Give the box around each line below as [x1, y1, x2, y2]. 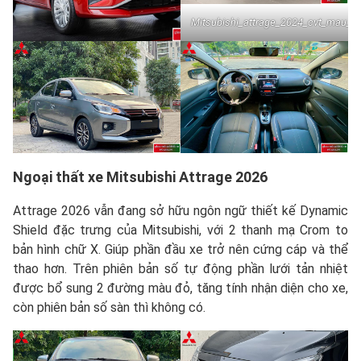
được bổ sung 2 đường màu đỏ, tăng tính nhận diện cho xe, [13, 280, 348, 296]
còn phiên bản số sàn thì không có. [13, 299, 205, 315]
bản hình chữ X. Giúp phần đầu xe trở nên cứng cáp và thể [13, 241, 348, 257]
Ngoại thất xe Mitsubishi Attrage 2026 [13, 168, 268, 185]
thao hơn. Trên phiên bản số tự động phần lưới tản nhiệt [13, 260, 348, 276]
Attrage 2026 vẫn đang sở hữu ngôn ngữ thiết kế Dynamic [13, 202, 348, 218]
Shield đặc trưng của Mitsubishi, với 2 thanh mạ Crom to [13, 222, 348, 238]
